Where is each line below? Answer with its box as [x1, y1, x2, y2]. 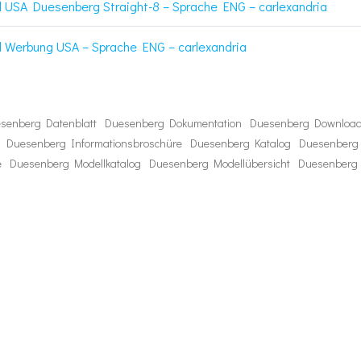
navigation [180, 226, 219, 237]
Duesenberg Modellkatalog [10, 156, 141, 171]
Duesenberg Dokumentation [105, 115, 242, 131]
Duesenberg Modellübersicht [149, 156, 290, 171]
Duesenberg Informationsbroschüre [6, 135, 182, 151]
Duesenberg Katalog [190, 135, 291, 151]
